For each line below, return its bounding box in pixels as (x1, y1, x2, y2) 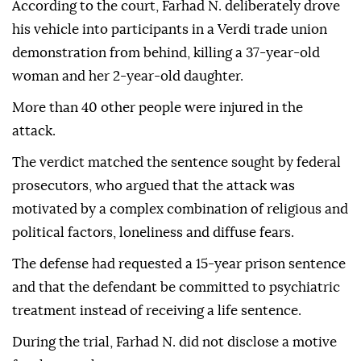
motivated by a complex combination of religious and (12, 202, 348, 217)
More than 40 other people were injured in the (12, 101, 303, 115)
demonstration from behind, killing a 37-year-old (12, 46, 320, 60)
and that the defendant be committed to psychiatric (12, 280, 340, 295)
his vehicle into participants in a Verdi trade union (12, 23, 327, 37)
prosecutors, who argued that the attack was (12, 179, 295, 193)
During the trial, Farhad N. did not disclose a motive (12, 335, 337, 350)
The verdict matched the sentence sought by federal (12, 156, 341, 170)
